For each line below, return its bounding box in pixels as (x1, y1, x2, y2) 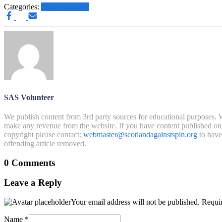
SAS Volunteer (4, 93, 54, 102)
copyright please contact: (4, 130, 83, 139)
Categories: (4, 2, 41, 11)
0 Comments (4, 157, 55, 168)
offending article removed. (4, 139, 86, 148)
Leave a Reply (4, 177, 62, 188)
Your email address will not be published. (71, 198, 200, 207)
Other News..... (41, 2, 89, 11)
